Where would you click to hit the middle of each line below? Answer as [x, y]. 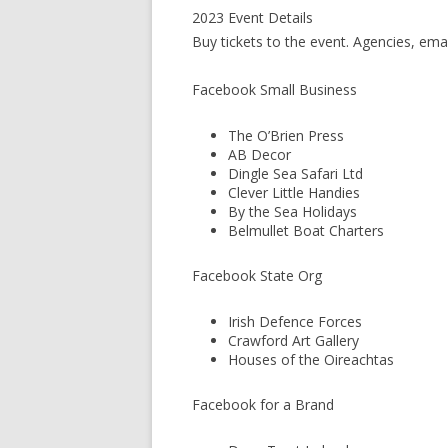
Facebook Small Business [274, 89]
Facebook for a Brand [263, 404]
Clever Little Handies [294, 192]
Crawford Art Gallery [293, 340]
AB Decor [259, 154]
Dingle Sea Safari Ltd [295, 173]
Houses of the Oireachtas [311, 359]
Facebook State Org [257, 275]
